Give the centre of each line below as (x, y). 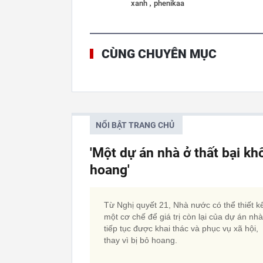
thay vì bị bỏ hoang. (141, 240)
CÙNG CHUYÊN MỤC (159, 54)
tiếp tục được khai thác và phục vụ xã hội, (181, 228)
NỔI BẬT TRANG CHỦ (135, 125)
